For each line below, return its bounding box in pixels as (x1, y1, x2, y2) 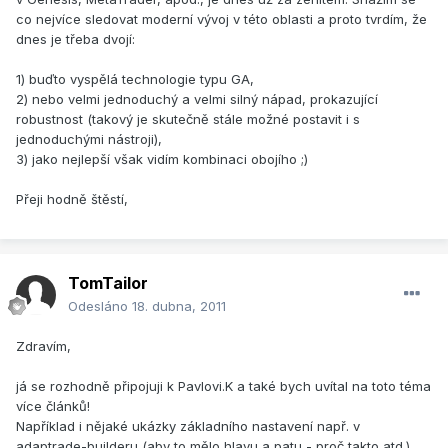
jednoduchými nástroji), (16, 131, 162, 148)
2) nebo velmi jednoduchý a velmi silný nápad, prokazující (16, 91, 378, 108)
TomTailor (68, 273, 148, 294)
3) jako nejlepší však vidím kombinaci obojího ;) (16, 151, 308, 168)
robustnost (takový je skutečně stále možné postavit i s (16, 111, 360, 128)
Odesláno (68, 298, 132, 315)
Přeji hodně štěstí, (16, 191, 128, 208)
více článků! (16, 398, 90, 415)
